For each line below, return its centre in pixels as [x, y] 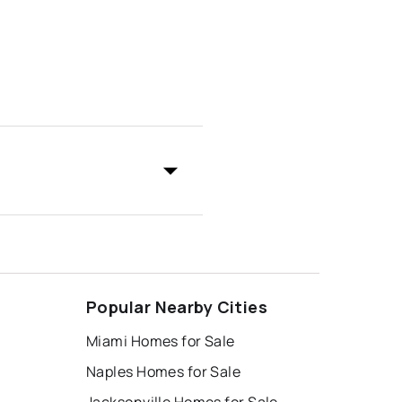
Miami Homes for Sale [161, 341]
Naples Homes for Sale [164, 372]
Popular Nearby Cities [177, 307]
